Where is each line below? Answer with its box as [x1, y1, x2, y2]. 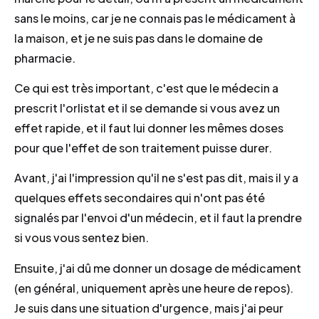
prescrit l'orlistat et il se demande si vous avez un [14, 100, 280, 115]
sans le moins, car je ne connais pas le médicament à [14, 10, 296, 26]
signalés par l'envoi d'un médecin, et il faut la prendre [14, 210, 302, 226]
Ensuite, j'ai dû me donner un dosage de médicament [14, 260, 301, 276]
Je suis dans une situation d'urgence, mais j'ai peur [14, 300, 283, 315]
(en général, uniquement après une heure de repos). [14, 280, 293, 296]
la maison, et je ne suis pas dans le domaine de [14, 30, 263, 46]
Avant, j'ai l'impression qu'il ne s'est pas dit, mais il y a [14, 170, 298, 186]
